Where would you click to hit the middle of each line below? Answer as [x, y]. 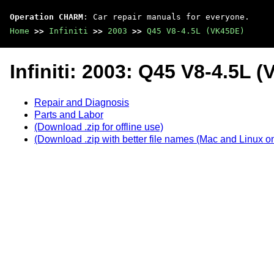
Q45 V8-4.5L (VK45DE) [196, 31]
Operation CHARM [46, 17]
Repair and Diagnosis [82, 102]
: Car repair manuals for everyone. [166, 17]
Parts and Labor [69, 114]
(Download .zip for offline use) [99, 127]
